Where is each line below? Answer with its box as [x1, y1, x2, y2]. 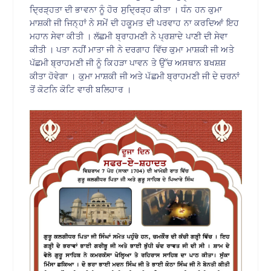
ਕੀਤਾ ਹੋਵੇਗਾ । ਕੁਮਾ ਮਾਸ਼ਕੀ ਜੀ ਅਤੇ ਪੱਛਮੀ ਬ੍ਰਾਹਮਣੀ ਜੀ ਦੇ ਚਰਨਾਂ [29, 71, 240, 82]
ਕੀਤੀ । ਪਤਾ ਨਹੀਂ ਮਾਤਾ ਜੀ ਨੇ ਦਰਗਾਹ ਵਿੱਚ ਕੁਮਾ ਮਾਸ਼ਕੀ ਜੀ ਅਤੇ [29, 44, 234, 56]
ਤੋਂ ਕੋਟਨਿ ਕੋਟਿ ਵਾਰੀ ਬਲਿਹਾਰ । [29, 84, 132, 96]
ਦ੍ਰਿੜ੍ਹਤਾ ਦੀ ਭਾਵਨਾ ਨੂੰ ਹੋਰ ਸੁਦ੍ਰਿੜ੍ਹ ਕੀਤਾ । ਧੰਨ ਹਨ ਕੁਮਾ [29, 4, 223, 16]
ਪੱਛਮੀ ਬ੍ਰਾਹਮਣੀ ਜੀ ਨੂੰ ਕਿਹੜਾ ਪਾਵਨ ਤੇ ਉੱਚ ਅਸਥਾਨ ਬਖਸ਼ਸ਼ [29, 57, 226, 69]
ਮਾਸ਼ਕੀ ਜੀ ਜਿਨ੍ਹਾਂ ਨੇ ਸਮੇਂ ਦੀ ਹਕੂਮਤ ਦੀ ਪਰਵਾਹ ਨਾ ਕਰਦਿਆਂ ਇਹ [29, 18, 239, 29]
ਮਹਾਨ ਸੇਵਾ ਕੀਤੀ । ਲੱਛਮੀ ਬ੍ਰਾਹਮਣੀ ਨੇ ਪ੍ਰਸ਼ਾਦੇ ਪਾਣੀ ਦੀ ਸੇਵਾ [29, 31, 228, 42]
